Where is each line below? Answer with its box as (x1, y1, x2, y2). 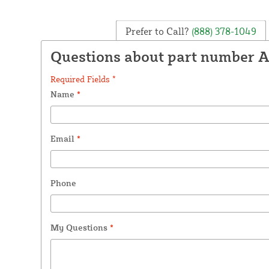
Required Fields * (50, 73, 116, 84)
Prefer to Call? (125, 25, 189, 37)
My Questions (50, 222, 110, 232)
